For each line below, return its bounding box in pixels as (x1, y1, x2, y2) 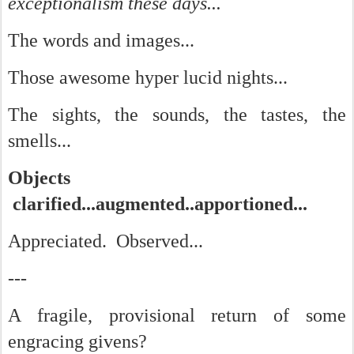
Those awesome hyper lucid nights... (8, 67, 288, 88)
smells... (8, 130, 71, 151)
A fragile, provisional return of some (8, 305, 346, 326)
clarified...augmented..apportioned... (8, 194, 307, 214)
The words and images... (8, 30, 194, 51)
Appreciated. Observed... (8, 231, 203, 251)
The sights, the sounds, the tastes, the (8, 104, 346, 125)
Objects (8, 168, 70, 188)
